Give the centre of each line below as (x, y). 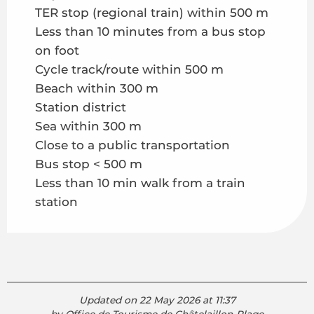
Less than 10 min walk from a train (140, 183)
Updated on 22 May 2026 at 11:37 (157, 300)
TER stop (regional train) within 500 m (152, 13)
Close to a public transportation (132, 145)
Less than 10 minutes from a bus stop (150, 32)
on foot (57, 51)
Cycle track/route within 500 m (129, 70)
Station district (81, 108)
